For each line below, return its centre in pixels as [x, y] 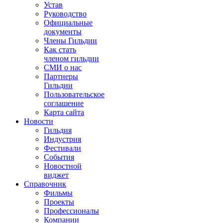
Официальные [68, 23]
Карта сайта [64, 112]
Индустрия [62, 139]
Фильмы [58, 193]
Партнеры [61, 76]
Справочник [45, 184]
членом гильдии [71, 58]
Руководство [65, 14]
